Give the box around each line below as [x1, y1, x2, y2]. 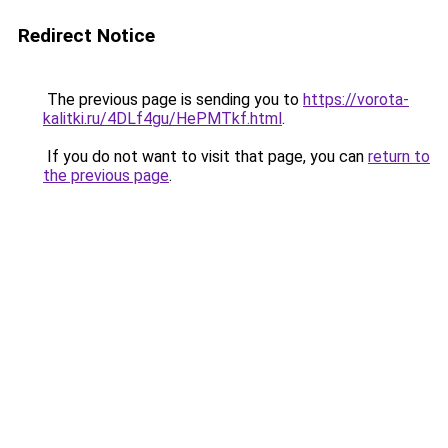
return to [368, 147, 430, 166]
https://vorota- [303, 90, 409, 109]
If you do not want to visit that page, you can [43, 147, 368, 166]
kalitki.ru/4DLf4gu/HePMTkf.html [43, 109, 282, 128]
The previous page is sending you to [43, 90, 303, 109]
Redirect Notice [18, 24, 155, 47]
